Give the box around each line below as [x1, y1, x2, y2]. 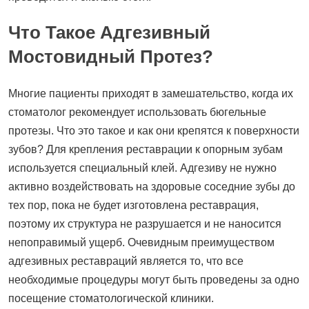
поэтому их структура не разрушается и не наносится [8, 217, 281, 230]
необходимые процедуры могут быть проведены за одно [8, 273, 299, 286]
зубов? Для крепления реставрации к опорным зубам [8, 143, 283, 155]
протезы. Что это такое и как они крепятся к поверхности [8, 124, 299, 137]
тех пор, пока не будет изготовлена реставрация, [8, 199, 259, 211]
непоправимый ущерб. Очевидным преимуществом [8, 236, 275, 248]
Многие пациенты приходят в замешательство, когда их [8, 87, 293, 99]
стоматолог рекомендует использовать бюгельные [8, 106, 266, 118]
